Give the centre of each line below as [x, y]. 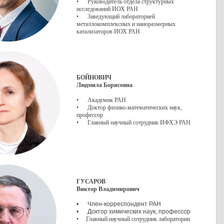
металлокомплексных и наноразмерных [126, 24]
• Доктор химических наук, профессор [133, 211]
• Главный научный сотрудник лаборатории [133, 219]
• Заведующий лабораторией [116, 16]
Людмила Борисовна [104, 85]
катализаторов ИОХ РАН [108, 31]
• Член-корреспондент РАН [119, 204]
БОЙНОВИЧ [94, 77]
